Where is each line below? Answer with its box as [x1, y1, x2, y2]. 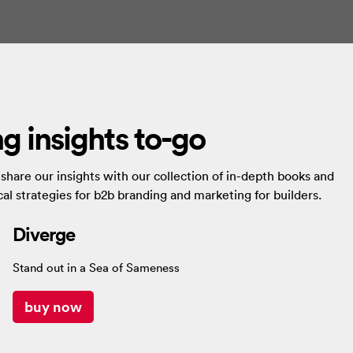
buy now [24, 297, 82, 317]
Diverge [12, 222, 75, 247]
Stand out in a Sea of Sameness [12, 260, 180, 276]
